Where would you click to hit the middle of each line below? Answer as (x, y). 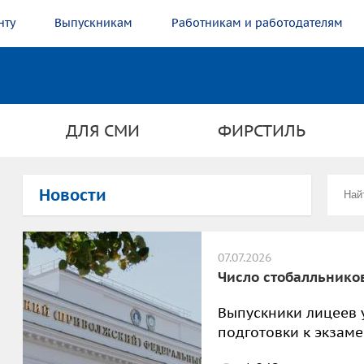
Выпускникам (93, 23)
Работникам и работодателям (257, 23)
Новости (73, 195)
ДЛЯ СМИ (102, 130)
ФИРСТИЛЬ (261, 130)
